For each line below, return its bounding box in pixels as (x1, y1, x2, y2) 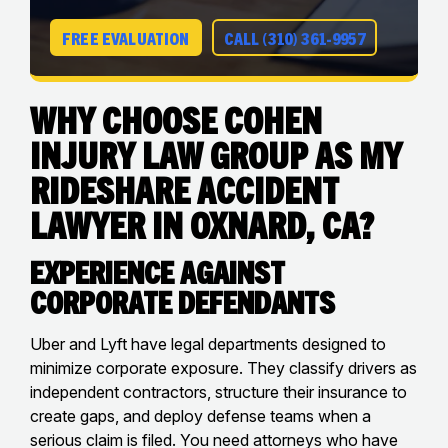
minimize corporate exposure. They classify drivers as (30, 357, 417, 378)
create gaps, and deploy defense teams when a (30, 405, 371, 426)
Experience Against (30, 252, 285, 290)
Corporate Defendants (30, 282, 335, 320)
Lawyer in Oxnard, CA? (30, 201, 374, 246)
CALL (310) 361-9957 (223, 26, 365, 48)
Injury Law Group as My (30, 131, 402, 176)
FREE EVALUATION (62, 26, 190, 48)
